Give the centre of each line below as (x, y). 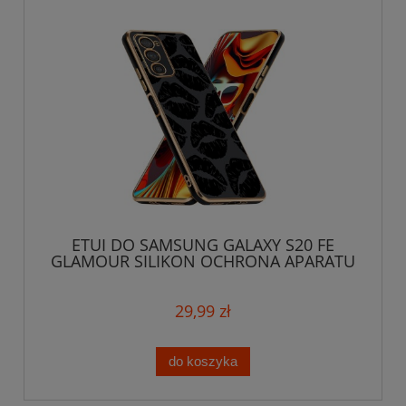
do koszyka (203, 362)
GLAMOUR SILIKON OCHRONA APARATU (203, 261)
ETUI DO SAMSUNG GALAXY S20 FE (203, 245)
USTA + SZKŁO (203, 278)
